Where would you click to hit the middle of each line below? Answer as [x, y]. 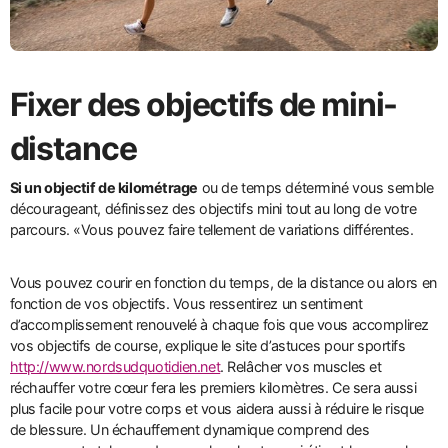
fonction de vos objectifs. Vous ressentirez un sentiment [186, 304]
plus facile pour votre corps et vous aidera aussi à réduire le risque [216, 409]
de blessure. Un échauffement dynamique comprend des [189, 430]
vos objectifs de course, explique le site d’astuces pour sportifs [207, 346]
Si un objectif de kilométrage [104, 188]
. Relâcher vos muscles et [301, 367]
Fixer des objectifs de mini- [203, 104]
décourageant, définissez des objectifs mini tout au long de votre [213, 209]
